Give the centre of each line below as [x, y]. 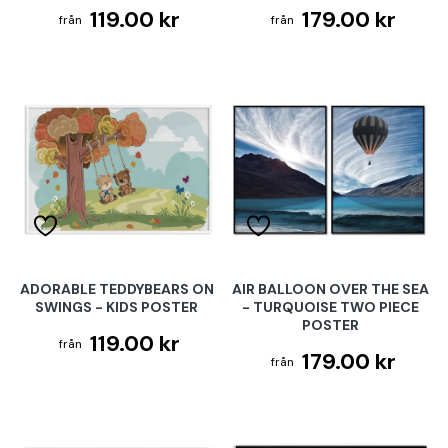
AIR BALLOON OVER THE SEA [331, 289]
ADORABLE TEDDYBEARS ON [116, 289]
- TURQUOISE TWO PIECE [331, 307]
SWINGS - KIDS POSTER [117, 307]
